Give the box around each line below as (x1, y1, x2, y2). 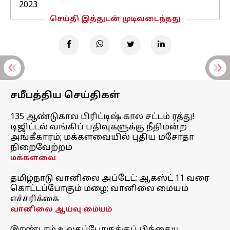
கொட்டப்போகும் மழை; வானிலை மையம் (10, 184, 188, 194)
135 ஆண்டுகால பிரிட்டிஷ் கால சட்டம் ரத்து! (10, 112, 194, 122)
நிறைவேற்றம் (10, 143, 72, 153)
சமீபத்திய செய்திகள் (10, 90, 120, 102)
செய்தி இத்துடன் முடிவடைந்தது (49, 15, 181, 24)
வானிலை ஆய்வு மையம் (10, 205, 112, 214)
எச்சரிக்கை (10, 194, 59, 204)
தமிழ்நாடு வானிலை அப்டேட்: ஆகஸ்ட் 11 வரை (10, 174, 209, 184)
